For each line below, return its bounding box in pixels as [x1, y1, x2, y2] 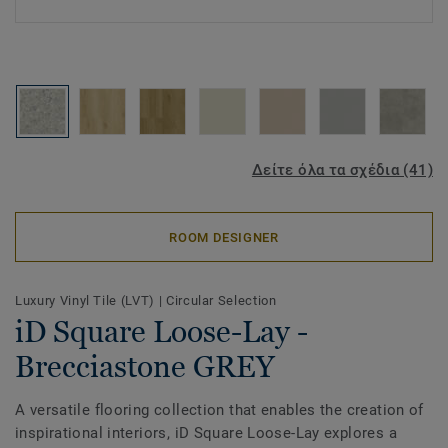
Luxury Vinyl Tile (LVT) [15, 293, 159, 308]
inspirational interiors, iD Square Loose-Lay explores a [15, 424, 397, 442]
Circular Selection [165, 293, 277, 308]
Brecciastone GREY [15, 349, 274, 384]
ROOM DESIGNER [169, 229, 279, 245]
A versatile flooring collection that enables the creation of [15, 401, 424, 419]
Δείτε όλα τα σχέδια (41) [251, 161, 433, 179]
